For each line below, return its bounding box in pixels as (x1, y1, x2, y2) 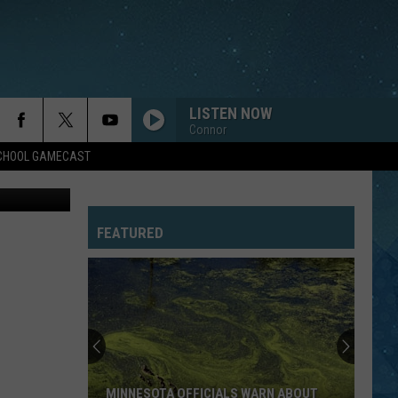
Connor (189, 122, 227, 137)
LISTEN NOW (189, 103, 272, 123)
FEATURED (97, 224, 163, 242)
